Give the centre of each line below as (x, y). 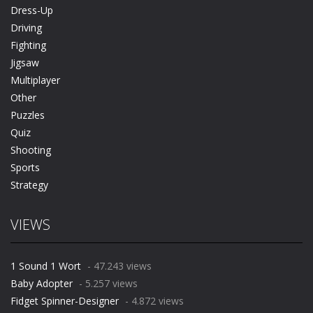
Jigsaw (25, 63)
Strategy (29, 185)
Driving (26, 28)
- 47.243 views (118, 266)
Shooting (31, 150)
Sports (25, 168)
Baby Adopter (42, 284)
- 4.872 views (153, 301)
